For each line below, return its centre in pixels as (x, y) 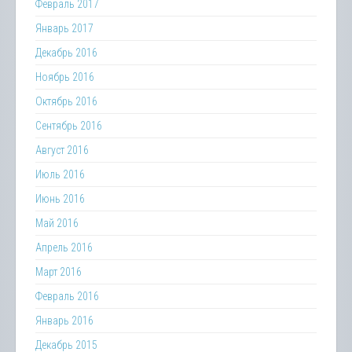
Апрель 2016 (64, 247)
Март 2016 (59, 272)
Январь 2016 (64, 321)
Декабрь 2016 (66, 53)
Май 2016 (57, 223)
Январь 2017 (64, 28)
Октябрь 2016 (66, 101)
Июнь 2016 (60, 199)
